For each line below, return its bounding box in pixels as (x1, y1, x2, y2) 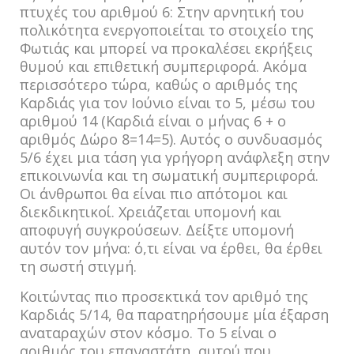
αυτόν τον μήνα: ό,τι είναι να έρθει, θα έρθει (20, 239, 322, 258)
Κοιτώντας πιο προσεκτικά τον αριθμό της (20, 287, 308, 306)
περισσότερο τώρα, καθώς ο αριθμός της (20, 75, 298, 94)
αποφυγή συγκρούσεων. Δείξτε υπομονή (20, 220, 294, 239)
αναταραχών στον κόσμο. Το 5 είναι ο (20, 323, 277, 342)
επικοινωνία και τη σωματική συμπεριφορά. (20, 166, 318, 185)
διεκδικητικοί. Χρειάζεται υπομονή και (20, 202, 281, 221)
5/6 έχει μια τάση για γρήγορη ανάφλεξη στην (20, 148, 330, 167)
